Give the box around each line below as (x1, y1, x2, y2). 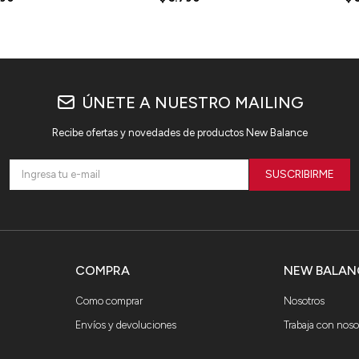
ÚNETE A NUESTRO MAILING (81, 93, 304, 113)
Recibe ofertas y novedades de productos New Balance (51, 127, 308, 139)
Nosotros (284, 295, 325, 308)
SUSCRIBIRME (265, 167, 334, 182)
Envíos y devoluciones (75, 319, 176, 332)
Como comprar (75, 295, 143, 308)
